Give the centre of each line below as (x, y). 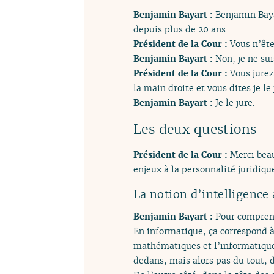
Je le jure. (235, 102)
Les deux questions (195, 130)
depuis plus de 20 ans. (180, 29)
